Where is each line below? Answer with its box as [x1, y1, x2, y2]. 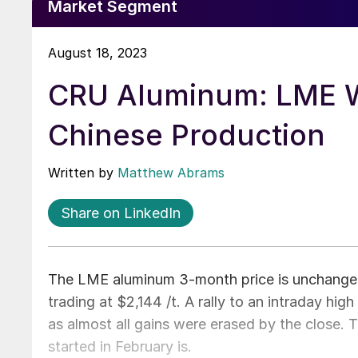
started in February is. [48, 337, 196, 355]
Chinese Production [48, 117, 325, 153]
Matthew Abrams [117, 164, 225, 181]
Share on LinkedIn [61, 204, 181, 221]
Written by [48, 164, 117, 181]
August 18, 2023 [48, 44, 147, 61]
